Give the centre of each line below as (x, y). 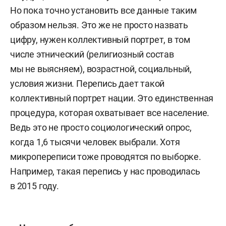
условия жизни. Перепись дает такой (88, 83)
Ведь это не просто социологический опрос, (101, 127)
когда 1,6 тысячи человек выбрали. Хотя (95, 142)
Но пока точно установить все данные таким (103, 10)
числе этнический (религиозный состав (92, 54)
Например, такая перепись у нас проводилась (105, 171)
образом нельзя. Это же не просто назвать (99, 25)
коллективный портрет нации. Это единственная (112, 98)
